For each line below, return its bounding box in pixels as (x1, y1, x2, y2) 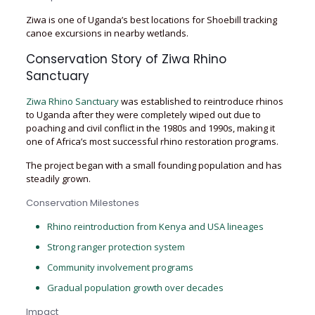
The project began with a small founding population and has (25, 159, 282, 172)
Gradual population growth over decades (46, 281, 224, 294)
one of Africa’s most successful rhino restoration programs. (25, 135, 278, 148)
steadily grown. (25, 172, 91, 185)
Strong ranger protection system (46, 240, 185, 253)
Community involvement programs (46, 261, 193, 274)
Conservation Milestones (25, 196, 139, 210)
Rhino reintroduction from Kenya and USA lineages (46, 220, 264, 233)
